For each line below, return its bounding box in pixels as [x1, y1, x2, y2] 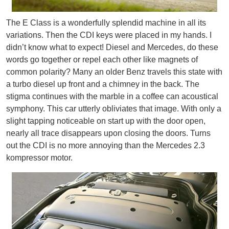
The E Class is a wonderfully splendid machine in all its [6, 18, 206, 27]
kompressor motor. [6, 153, 73, 162]
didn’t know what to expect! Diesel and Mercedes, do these [6, 42, 218, 52]
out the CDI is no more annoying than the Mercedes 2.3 [6, 141, 205, 150]
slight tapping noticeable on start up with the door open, [6, 116, 205, 125]
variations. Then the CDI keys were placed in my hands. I [6, 30, 212, 39]
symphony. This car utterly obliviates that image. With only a [6, 104, 221, 113]
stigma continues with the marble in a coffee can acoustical [6, 91, 218, 101]
